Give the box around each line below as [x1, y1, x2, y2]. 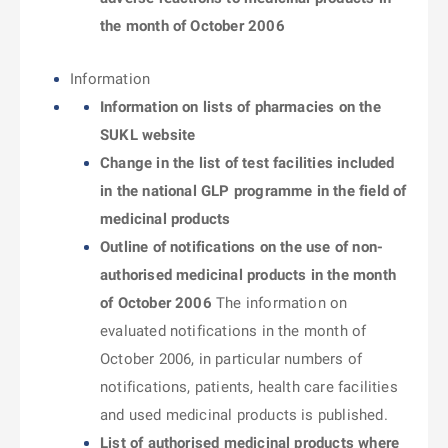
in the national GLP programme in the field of [100, 182, 407, 200]
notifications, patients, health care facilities [100, 378, 398, 396]
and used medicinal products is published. [100, 406, 388, 424]
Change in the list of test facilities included [100, 154, 395, 172]
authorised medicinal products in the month [100, 266, 396, 284]
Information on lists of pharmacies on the [100, 98, 381, 116]
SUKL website [100, 126, 196, 144]
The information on [211, 294, 348, 312]
